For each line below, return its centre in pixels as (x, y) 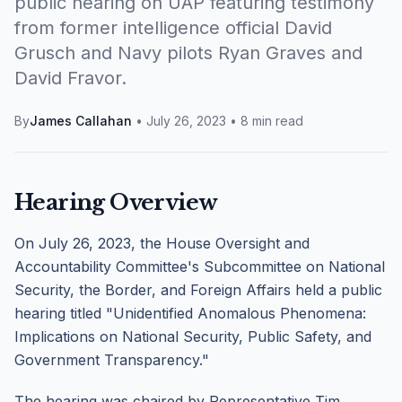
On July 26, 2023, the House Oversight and (162, 243)
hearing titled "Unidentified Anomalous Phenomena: (190, 313)
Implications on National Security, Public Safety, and (193, 336)
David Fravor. (70, 78)
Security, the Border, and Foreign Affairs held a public (198, 290)
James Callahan (81, 121)
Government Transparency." (112, 360)
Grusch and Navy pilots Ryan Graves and (188, 53)
